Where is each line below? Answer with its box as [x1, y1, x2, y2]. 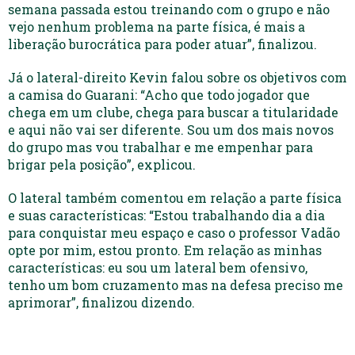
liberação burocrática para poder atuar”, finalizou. [8, 35, 317, 52]
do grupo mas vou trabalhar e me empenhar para [8, 138, 313, 155]
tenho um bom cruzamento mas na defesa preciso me [8, 276, 343, 293]
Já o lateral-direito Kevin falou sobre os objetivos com [8, 68, 347, 86]
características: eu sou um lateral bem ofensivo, [8, 258, 307, 276]
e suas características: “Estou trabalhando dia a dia [8, 206, 325, 223]
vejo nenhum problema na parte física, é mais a [8, 17, 305, 35]
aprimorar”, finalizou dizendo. [8, 293, 195, 311]
